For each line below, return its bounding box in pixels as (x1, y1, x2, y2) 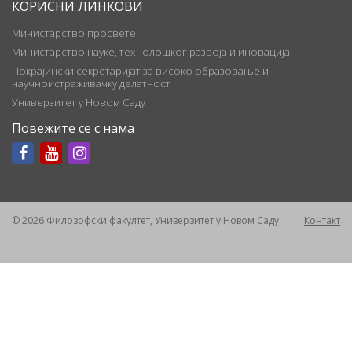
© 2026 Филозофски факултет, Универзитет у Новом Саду (12, 214, 279, 227)
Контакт (304, 214, 340, 227)
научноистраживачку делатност (12, 76, 170, 90)
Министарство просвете (12, 26, 136, 40)
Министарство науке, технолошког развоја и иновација (12, 45, 290, 59)
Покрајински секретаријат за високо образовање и (12, 64, 269, 78)
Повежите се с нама (12, 119, 134, 137)
